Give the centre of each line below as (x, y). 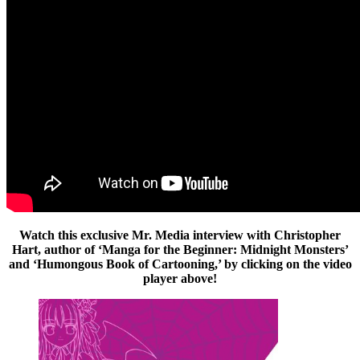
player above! (180, 278)
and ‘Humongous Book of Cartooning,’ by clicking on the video (180, 264)
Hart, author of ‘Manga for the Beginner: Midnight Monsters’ (180, 249)
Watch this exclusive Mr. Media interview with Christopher (180, 235)
